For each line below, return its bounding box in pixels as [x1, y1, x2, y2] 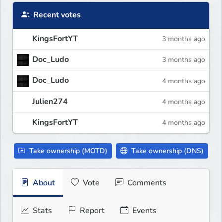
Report [78, 205, 105, 216]
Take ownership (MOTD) [27, 146, 108, 156]
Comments [125, 177, 166, 188]
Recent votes [31, 9, 81, 21]
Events [130, 205, 157, 216]
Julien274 [32, 96, 68, 107]
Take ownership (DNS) [129, 146, 204, 156]
